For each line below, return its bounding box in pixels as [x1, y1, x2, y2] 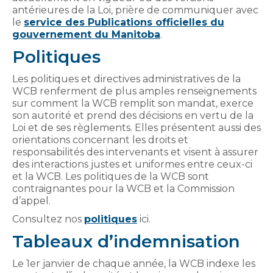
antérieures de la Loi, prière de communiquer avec [12, 4, 258, 16]
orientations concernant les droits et [12, 133, 188, 146]
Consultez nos [12, 213, 84, 225]
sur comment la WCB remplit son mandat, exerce [12, 97, 253, 109]
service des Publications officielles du [24, 16, 224, 28]
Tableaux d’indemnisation [12, 230, 240, 252]
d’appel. [12, 194, 51, 207]
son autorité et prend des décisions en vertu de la [12, 109, 253, 121]
